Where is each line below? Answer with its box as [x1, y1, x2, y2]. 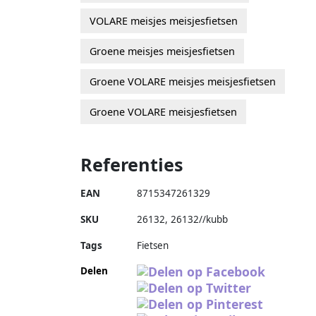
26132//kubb [171, 212, 228, 226]
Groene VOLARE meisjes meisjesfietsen [90, 74, 276, 88]
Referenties [80, 152, 183, 176]
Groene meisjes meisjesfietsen [90, 44, 235, 58]
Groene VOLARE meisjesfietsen [90, 104, 237, 119]
